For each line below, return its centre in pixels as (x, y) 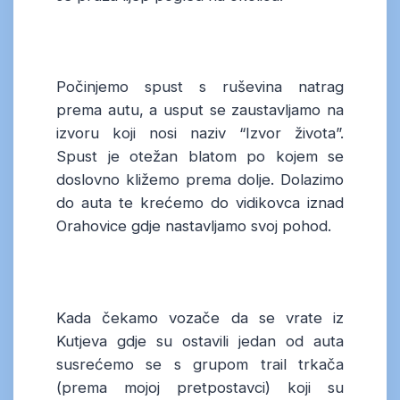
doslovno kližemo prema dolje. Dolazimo (200, 180)
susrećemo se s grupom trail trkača (200, 364)
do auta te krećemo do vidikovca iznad (200, 203)
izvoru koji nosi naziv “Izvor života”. (200, 133)
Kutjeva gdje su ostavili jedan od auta (200, 341)
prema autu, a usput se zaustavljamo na (200, 110)
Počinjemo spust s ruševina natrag (200, 87)
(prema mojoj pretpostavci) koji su (200, 387)
